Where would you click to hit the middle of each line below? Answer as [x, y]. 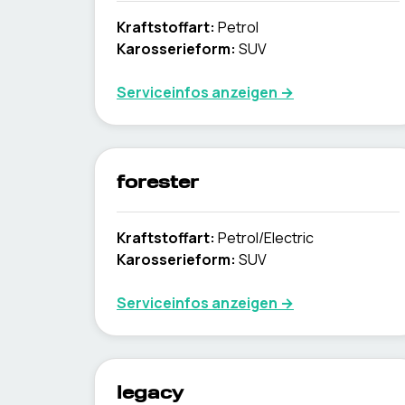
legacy [150, 394]
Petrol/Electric [266, 238]
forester [158, 184]
